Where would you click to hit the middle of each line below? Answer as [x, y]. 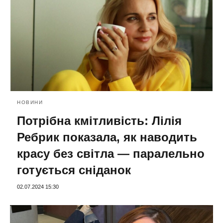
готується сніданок [74, 170]
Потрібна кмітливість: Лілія [99, 120]
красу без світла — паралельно [111, 153]
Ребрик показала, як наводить [107, 137]
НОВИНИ [30, 102]
